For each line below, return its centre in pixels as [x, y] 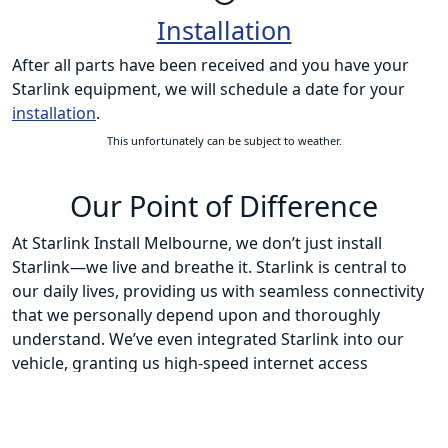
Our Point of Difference [224, 206]
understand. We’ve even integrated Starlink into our [208, 339]
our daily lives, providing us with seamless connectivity [218, 291]
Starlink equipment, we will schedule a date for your [208, 89]
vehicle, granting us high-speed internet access [190, 363]
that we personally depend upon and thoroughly [196, 315]
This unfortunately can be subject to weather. [224, 141]
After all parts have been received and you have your [210, 65]
